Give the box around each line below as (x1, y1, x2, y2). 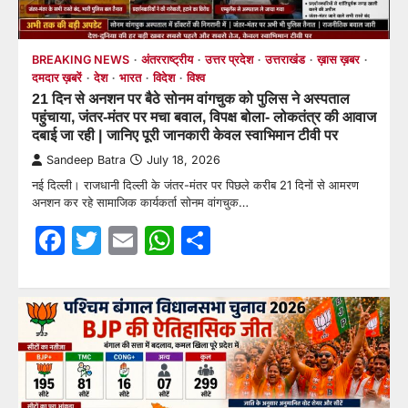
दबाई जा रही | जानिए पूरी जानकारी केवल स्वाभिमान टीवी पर (32, 126, 338, 143)
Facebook (65, 221, 200, 258)
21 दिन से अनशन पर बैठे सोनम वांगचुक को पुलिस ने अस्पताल (32, 89, 350, 107)
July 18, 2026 (147, 152, 220, 167)
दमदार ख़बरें (32, 70, 82, 85)
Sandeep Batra (46, 152, 126, 167)
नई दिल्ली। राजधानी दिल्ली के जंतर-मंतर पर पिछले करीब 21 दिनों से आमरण (32, 177, 359, 192)
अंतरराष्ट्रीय (141, 52, 193, 66)
